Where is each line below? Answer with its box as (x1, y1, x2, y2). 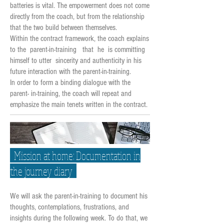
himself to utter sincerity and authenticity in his (10, 56, 141, 65)
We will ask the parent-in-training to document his (10, 191, 147, 200)
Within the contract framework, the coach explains (10, 34, 149, 43)
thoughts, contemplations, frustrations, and (10, 202, 129, 211)
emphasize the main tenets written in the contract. (10, 100, 147, 109)
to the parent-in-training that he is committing (10, 45, 145, 54)
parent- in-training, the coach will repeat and (10, 89, 131, 98)
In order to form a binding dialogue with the (10, 78, 130, 87)
